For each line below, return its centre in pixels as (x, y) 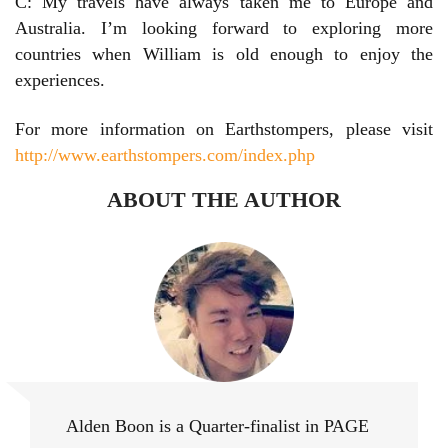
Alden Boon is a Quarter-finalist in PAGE (217, 426)
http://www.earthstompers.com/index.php (165, 155)
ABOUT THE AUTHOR (224, 200)
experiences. (60, 80)
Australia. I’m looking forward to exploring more (224, 28)
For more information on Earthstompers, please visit (224, 129)
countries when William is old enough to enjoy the (224, 54)
